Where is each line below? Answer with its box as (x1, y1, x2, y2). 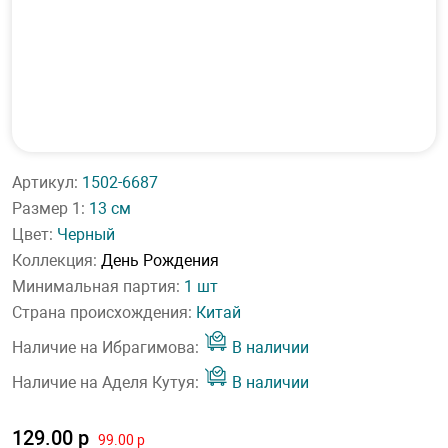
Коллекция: (12, 251, 101, 270)
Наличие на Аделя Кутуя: (12, 373, 203, 392)
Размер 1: (12, 199, 89, 218)
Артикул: (12, 173, 82, 192)
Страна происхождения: (12, 303, 196, 322)
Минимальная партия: (12, 277, 184, 296)
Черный (57, 225, 115, 244)
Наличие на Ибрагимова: (12, 338, 203, 357)
